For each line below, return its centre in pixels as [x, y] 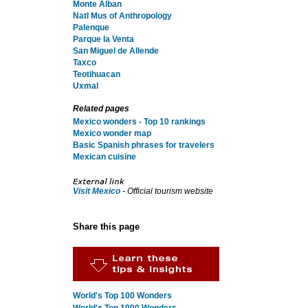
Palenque [91, 27]
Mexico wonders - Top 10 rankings [139, 122]
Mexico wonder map [112, 133]
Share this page [106, 227]
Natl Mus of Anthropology [122, 16]
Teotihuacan [96, 74]
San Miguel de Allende [115, 51]
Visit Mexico [96, 191]
